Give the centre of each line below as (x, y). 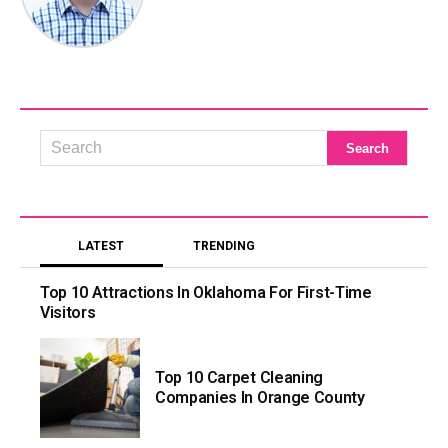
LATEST (101, 246)
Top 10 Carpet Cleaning (239, 378)
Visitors (68, 313)
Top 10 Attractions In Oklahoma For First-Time (206, 293)
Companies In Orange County (260, 398)
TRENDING (223, 246)
